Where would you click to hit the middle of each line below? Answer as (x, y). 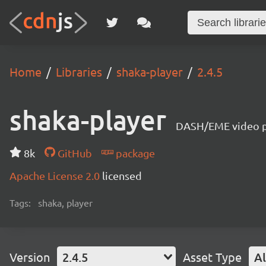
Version (30, 257)
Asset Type (212, 257)
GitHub (73, 153)
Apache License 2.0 (56, 175)
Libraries (79, 72)
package (134, 153)
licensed (122, 175)
